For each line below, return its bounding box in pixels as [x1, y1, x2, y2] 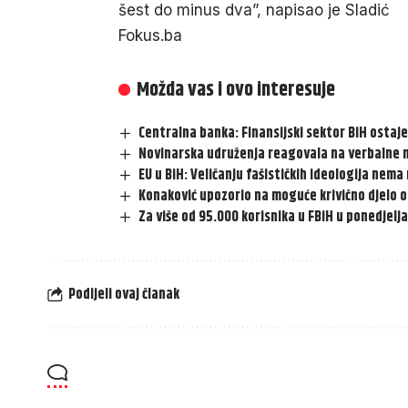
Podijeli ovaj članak [68, 282, 179, 306]
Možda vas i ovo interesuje [137, 75, 336, 107]
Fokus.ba [118, 26, 182, 46]
